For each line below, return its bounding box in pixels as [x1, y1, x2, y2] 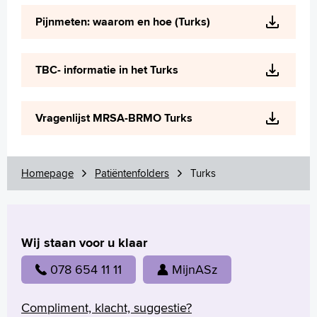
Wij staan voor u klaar [21, 234, 147, 252]
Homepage [21, 166, 74, 180]
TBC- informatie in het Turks [35, 62, 178, 78]
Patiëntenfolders [95, 166, 169, 180]
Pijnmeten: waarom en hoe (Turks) [35, 13, 210, 30]
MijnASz [172, 260, 217, 278]
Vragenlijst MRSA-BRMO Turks [35, 110, 192, 126]
